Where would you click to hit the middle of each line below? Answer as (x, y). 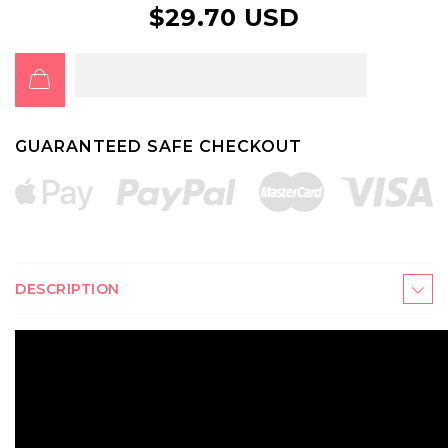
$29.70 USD (224, 17)
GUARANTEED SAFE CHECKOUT (158, 146)
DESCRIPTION (67, 288)
